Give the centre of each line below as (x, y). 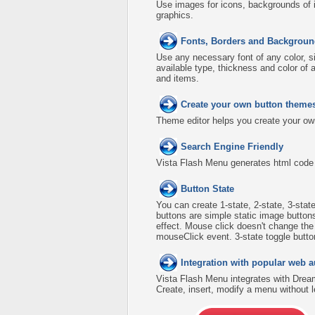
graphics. (175, 15)
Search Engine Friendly (232, 147)
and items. (178, 78)
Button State (207, 189)
